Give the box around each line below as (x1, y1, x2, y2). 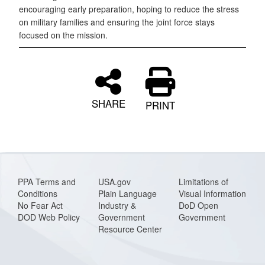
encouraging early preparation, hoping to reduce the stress (19, 2, 239, 15)
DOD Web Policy (18, 211, 80, 223)
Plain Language (98, 187, 157, 199)
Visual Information (179, 187, 246, 199)
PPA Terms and (18, 175, 76, 188)
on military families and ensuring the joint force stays (19, 15, 215, 28)
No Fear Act (18, 199, 63, 211)
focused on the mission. (19, 28, 108, 41)
